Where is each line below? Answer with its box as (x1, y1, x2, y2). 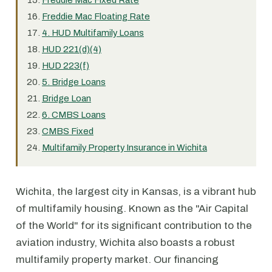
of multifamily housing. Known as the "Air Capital (16, 203, 248, 214)
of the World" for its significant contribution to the (16, 220, 252, 231)
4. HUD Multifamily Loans (42, 28, 144, 38)
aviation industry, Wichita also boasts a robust (16, 237, 235, 248)
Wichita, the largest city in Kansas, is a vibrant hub (16, 186, 256, 197)
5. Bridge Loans (42, 77, 106, 87)
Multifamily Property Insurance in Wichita (42, 143, 207, 152)
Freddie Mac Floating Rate (42, 12, 150, 21)
